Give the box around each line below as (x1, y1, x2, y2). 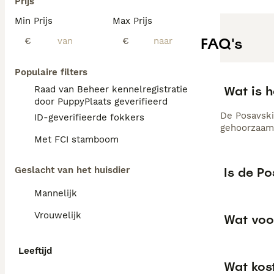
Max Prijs (113, 15, 152, 26)
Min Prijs (15, 15, 53, 26)
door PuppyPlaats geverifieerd (34, 96, 168, 107)
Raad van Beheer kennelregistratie (34, 84, 188, 95)
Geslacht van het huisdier (15, 165, 130, 176)
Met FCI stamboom (34, 134, 119, 145)
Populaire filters (15, 67, 87, 78)
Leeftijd (18, 245, 52, 256)
